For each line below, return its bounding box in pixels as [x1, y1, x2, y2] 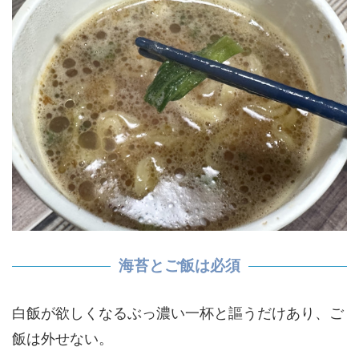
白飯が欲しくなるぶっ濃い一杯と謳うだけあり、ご [12, 305, 344, 322]
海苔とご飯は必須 [119, 257, 240, 275]
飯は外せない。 [12, 330, 113, 348]
